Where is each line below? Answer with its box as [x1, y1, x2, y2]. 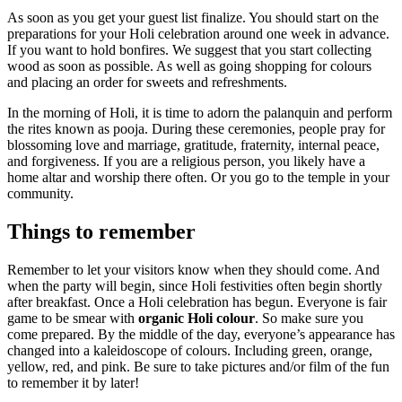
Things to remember [7, 220, 196, 244]
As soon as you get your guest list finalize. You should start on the [7, 10, 379, 26]
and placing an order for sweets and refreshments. [7, 74, 287, 91]
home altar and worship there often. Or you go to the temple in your [7, 170, 389, 186]
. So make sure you [255, 310, 363, 327]
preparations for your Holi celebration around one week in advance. [7, 26, 389, 42]
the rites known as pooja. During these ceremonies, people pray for [7, 121, 385, 137]
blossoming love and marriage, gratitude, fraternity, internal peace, [7, 137, 380, 153]
